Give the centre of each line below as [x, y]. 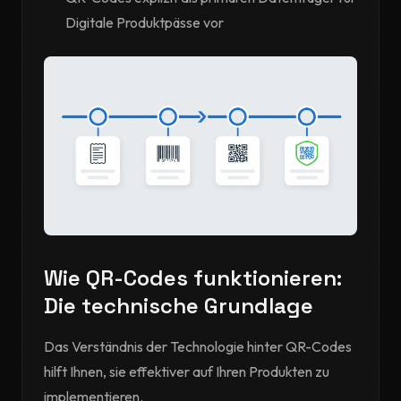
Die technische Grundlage [179, 306]
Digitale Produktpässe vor [145, 22]
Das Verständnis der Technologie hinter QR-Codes [198, 346]
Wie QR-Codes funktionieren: [193, 278]
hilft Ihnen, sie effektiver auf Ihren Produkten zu [187, 371]
